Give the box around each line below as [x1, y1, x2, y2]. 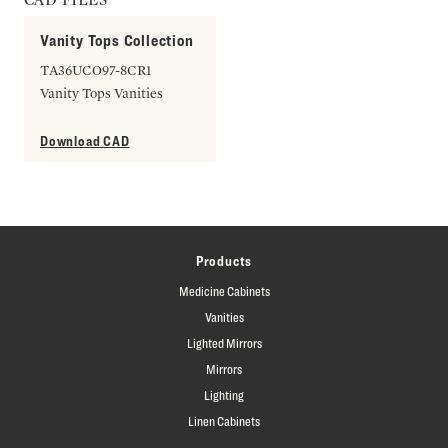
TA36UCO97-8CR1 [40, 61, 152, 78]
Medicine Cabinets [178, 282, 270, 299]
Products [195, 251, 253, 269]
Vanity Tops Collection [40, 30, 194, 50]
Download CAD [40, 131, 130, 149]
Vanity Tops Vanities [40, 84, 163, 101]
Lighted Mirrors [186, 334, 262, 351]
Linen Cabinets [188, 412, 260, 429]
